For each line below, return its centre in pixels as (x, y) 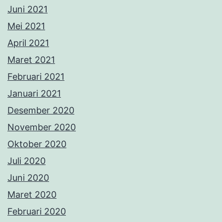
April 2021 (28, 43)
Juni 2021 (28, 9)
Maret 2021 (31, 59)
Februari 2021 (36, 76)
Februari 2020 (37, 211)
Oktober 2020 (37, 144)
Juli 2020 (27, 161)
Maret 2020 (32, 194)
